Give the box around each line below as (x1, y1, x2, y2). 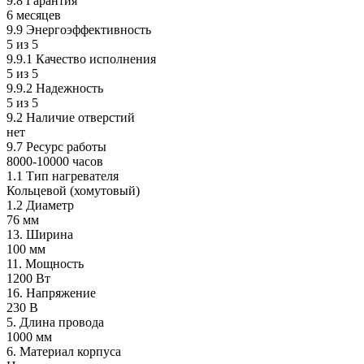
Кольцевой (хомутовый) (6, 183, 140, 197)
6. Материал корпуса (6, 344, 121, 358)
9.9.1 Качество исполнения (6, 51, 156, 66)
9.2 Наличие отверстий (6, 110, 135, 124)
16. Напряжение (6, 285, 96, 300)
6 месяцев (6, 7, 61, 22)
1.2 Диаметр (6, 197, 74, 212)
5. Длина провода (6, 314, 104, 329)
